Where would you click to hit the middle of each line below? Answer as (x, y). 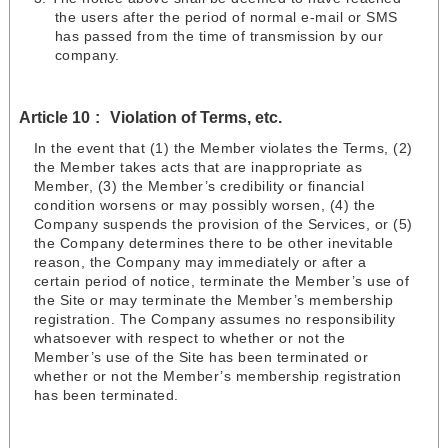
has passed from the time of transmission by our (219, 36)
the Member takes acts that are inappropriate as (198, 167)
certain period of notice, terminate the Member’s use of (221, 281)
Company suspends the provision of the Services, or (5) (223, 224)
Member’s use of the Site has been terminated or (201, 357)
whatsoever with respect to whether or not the (189, 338)
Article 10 (54, 117)
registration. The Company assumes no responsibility (214, 319)
